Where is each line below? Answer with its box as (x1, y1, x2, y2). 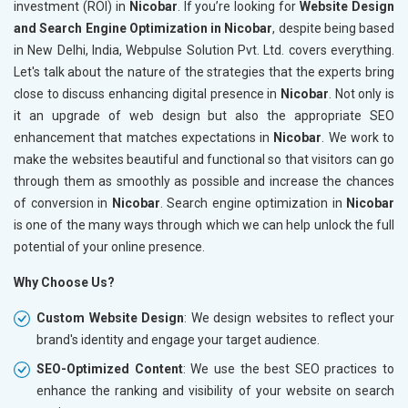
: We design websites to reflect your (184, 311, 394, 326)
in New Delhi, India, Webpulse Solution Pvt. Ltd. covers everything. (14, 43, 394, 58)
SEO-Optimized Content (36, 362, 183, 377)
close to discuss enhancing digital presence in (14, 87, 280, 102)
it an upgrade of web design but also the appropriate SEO (14, 108, 394, 124)
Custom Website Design (36, 311, 184, 326)
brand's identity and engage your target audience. (36, 332, 320, 348)
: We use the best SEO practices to (182, 362, 394, 377)
